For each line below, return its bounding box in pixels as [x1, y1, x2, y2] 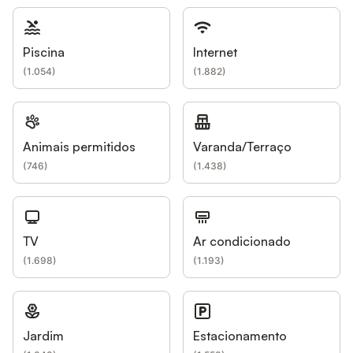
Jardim [23, 327, 64, 344]
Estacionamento [193, 327, 287, 344]
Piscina [23, 43, 65, 60]
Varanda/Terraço [193, 138, 292, 154]
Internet [193, 43, 237, 60]
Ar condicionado [193, 232, 291, 249]
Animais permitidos [23, 138, 136, 154]
